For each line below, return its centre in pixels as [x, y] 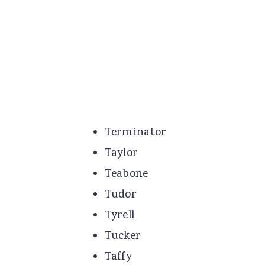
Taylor [121, 153]
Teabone [126, 174]
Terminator [135, 133]
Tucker [123, 236]
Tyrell [119, 216]
